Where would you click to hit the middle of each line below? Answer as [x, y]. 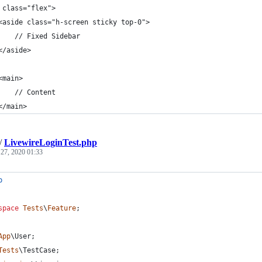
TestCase [39, 250]
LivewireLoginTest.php [51, 142]
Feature [62, 208]
